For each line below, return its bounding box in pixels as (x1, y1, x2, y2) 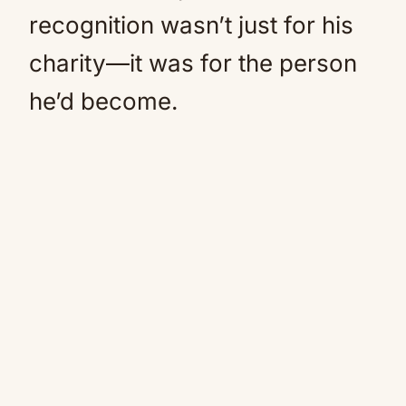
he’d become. (29, 87, 178, 115)
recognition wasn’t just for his (29, 11, 353, 39)
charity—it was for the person (29, 49, 357, 77)
